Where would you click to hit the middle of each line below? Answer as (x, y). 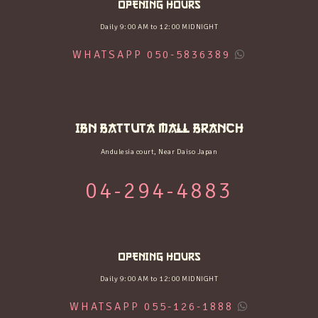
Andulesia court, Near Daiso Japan (159, 152)
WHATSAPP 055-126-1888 (151, 306)
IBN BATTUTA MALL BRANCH (159, 128)
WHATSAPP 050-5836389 (151, 54)
